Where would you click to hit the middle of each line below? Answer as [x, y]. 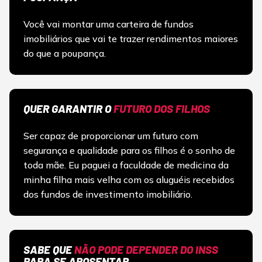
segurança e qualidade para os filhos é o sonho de [129, 151]
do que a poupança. [65, 54]
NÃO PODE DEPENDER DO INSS [146, 250]
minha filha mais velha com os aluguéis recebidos [129, 180]
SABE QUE [49, 250]
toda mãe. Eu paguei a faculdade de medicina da [126, 165]
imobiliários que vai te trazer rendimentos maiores [131, 39]
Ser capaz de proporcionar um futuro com [111, 136]
